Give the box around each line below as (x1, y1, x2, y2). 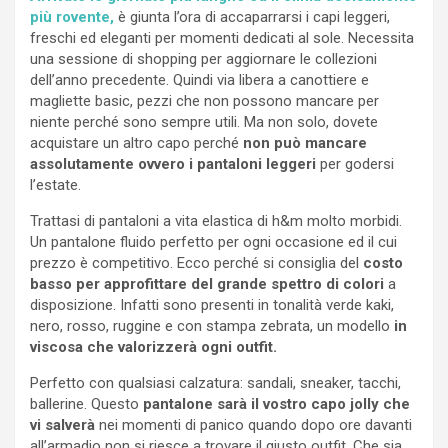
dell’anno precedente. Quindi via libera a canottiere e (30, 70, 369, 89)
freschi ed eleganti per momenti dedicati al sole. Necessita (30, 28, 414, 47)
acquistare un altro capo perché (30, 133, 243, 152)
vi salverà (30, 415, 95, 434)
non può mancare (243, 133, 367, 152)
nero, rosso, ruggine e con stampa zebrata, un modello (30, 316, 390, 335)
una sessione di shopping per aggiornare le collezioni (30, 49, 377, 68)
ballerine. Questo (30, 394, 143, 413)
